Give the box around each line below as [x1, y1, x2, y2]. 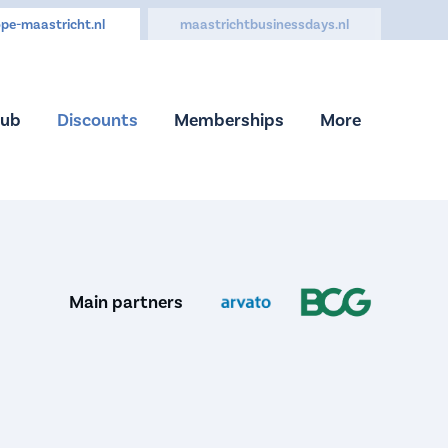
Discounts [56, 108, 138, 131]
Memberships [173, 108, 284, 131]
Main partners [68, 290, 183, 313]
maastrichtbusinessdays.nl [179, 16, 349, 33]
